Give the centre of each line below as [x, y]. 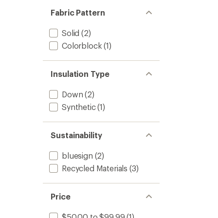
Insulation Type [80, 74]
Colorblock [82, 45]
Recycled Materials [95, 168]
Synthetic [79, 107]
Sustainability [76, 135]
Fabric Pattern [78, 12]
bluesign [77, 155]
